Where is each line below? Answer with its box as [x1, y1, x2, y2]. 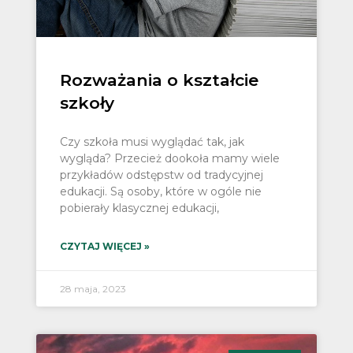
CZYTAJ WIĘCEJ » [59, 240, 150, 253]
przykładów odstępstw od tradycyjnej [59, 168, 263, 183]
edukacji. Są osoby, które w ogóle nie [59, 184, 262, 199]
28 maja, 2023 [59, 283, 126, 295]
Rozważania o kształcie [59, 70, 258, 91]
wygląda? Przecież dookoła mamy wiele [59, 151, 280, 166]
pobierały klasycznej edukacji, [59, 201, 219, 216]
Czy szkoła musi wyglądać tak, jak [59, 135, 244, 150]
